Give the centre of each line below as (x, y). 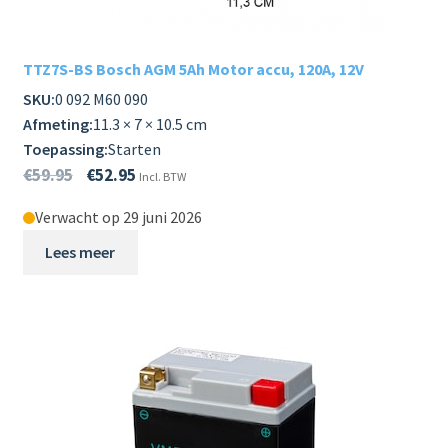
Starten (134, 149)
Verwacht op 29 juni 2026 (118, 217)
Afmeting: (57, 124)
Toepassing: (65, 149)
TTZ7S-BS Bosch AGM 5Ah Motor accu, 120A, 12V (193, 68)
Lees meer (80, 252)
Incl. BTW (162, 177)
